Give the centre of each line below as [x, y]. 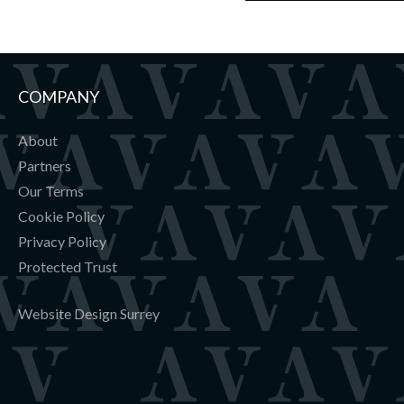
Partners [45, 166]
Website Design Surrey [89, 314]
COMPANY [59, 97]
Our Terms [51, 191]
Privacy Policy [63, 242]
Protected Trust [68, 267]
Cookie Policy [62, 216]
